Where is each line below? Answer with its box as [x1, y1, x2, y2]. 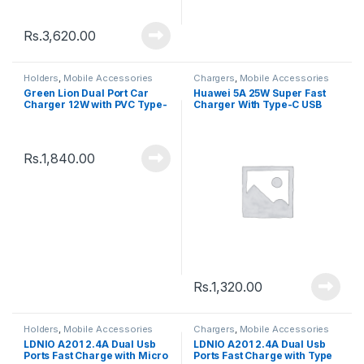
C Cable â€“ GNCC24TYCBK [24, 109, 162, 122]
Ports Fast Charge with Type [193, 349, 333, 362]
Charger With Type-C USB [193, 97, 322, 110]
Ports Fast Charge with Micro [24, 349, 169, 362]
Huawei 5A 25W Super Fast [193, 86, 326, 99]
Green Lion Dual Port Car [24, 86, 149, 99]
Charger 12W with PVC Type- [24, 97, 167, 110]
